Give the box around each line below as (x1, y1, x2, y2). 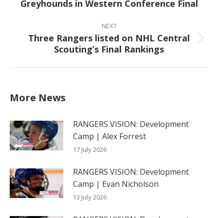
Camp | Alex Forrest (73, 130, 146, 142)
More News (10, 91, 66, 104)
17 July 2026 (73, 145, 107, 154)
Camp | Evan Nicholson (73, 178, 159, 189)
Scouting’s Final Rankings (54, 43, 164, 55)
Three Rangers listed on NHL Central (28, 32, 190, 44)
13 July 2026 (73, 192, 107, 201)
